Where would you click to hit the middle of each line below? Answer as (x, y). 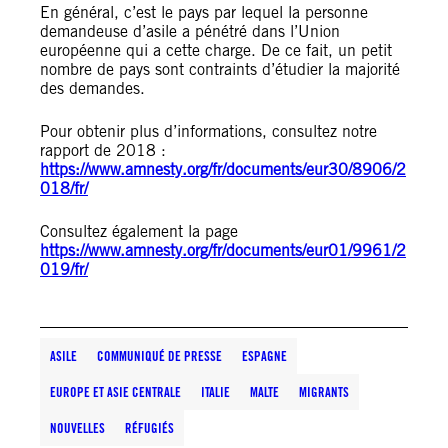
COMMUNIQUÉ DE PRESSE (159, 356)
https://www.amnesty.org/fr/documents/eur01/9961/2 (223, 250)
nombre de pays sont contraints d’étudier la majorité (220, 69)
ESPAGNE (264, 356)
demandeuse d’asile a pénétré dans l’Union (190, 31)
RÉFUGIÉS (149, 428)
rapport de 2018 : (103, 150)
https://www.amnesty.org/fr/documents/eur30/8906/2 (223, 169)
